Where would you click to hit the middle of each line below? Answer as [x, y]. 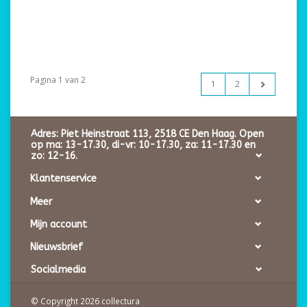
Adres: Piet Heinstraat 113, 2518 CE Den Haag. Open [147, 134]
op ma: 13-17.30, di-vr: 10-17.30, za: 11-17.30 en [143, 145]
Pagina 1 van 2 [58, 80]
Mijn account [59, 224]
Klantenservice [63, 179]
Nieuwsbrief [57, 247]
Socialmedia [58, 270]
